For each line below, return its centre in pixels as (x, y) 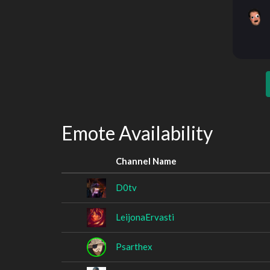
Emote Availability (137, 133)
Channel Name (146, 161)
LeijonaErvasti (145, 217)
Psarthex (134, 246)
